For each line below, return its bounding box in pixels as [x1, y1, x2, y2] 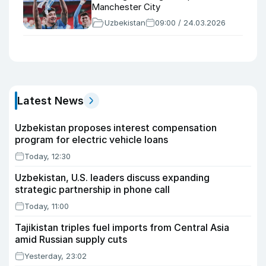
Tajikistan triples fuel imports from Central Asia [15, 221, 229, 233]
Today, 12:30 [24, 151, 71, 161]
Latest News [17, 94, 84, 107]
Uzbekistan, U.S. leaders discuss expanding [15, 172, 210, 183]
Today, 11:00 [24, 201, 69, 211]
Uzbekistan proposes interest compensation [15, 122, 217, 134]
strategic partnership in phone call [15, 183, 170, 195]
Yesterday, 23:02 [24, 251, 87, 261]
